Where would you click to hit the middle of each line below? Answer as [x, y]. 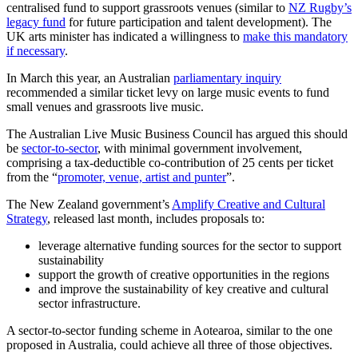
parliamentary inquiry [227, 78]
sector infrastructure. [89, 303]
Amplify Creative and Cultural [249, 204]
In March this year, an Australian [90, 78]
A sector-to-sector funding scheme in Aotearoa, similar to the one [169, 330]
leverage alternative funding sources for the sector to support [190, 245]
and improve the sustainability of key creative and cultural [183, 288]
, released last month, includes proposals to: [156, 218]
